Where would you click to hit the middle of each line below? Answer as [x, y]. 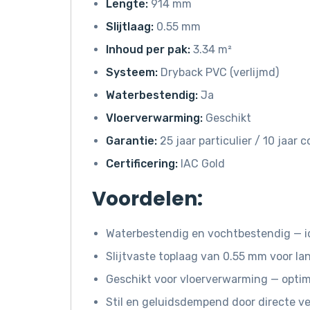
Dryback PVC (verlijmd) [218, 72]
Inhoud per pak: [148, 49]
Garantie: [131, 140]
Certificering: [142, 163]
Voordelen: [147, 199]
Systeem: [132, 72]
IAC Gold [201, 163]
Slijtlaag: [130, 26]
